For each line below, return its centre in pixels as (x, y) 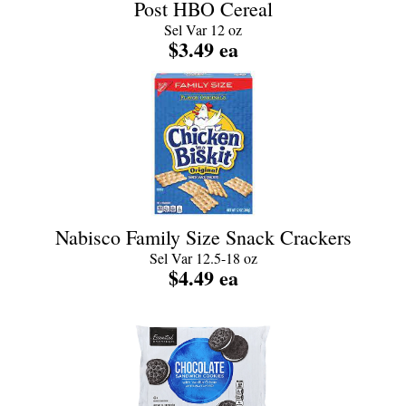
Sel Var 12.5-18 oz (203, 258)
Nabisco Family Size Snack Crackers (203, 237)
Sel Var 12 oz (203, 29)
